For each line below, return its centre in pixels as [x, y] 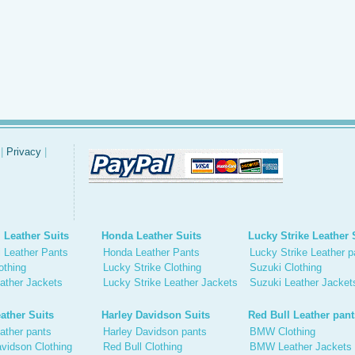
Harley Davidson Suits [156, 315]
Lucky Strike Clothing [152, 267]
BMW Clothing [282, 332]
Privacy [24, 152]
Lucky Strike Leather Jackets [170, 282]
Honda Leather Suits [151, 236]
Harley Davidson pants [155, 332]
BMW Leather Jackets [301, 347]
